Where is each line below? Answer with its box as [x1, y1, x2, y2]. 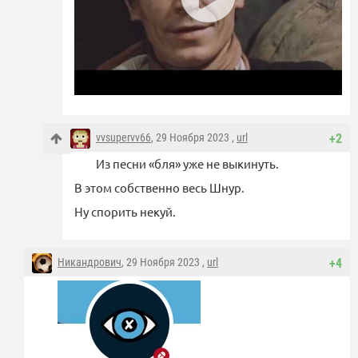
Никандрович [58, 256, 121, 269]
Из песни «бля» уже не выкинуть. [96, 156, 279, 172]
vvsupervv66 [96, 131, 151, 145]
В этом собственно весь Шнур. [74, 180, 245, 196]
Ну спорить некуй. [74, 204, 176, 220]
